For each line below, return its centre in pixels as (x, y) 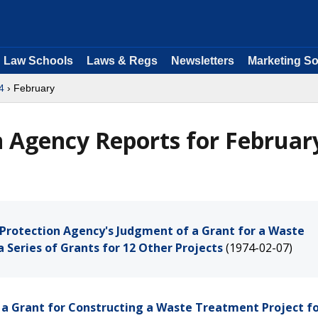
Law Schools (38, 61)
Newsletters (203, 61)
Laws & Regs (122, 61)
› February (29, 88)
